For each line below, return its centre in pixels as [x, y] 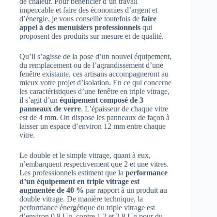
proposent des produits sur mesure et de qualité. [92, 36]
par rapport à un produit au [125, 190]
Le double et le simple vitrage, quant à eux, [85, 155]
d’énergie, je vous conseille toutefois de [80, 18]
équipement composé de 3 [101, 100]
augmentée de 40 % [52, 190]
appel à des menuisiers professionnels [80, 27]
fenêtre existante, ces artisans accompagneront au [94, 74]
